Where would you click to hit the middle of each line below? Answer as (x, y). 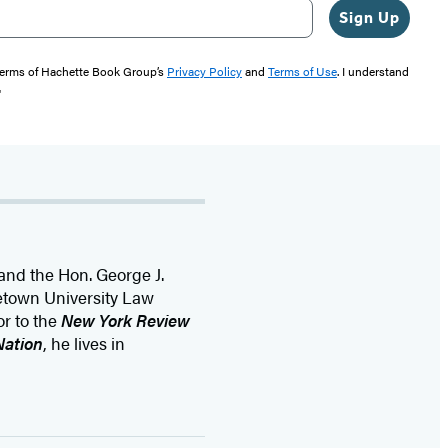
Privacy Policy (204, 70)
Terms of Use (302, 70)
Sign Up (369, 17)
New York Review (126, 319)
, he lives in (84, 342)
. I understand (373, 70)
